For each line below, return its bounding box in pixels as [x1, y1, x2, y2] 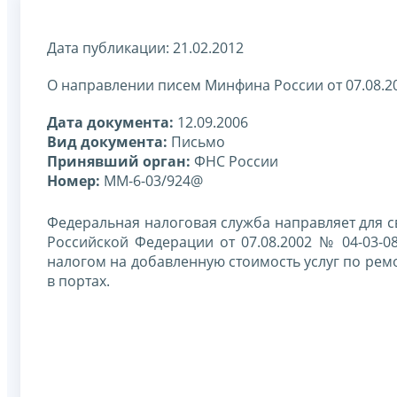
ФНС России [191, 151, 278, 171]
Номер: [47, 170, 100, 191]
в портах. [47, 270, 110, 291]
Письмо [167, 131, 225, 152]
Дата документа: [47, 112, 174, 132]
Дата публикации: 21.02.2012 [47, 37, 244, 58]
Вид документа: [47, 131, 167, 152]
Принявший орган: [47, 151, 191, 171]
